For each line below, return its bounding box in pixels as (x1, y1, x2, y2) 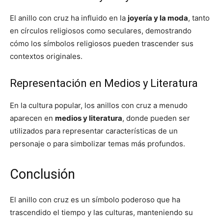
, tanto (188, 13, 210, 23)
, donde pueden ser (122, 113, 190, 123)
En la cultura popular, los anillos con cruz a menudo (10, 101, 188, 110)
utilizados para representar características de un (10, 126, 178, 136)
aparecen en (10, 113, 55, 123)
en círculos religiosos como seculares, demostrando (10, 26, 192, 35)
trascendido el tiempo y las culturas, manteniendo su (10, 208, 193, 217)
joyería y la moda (128, 13, 188, 23)
